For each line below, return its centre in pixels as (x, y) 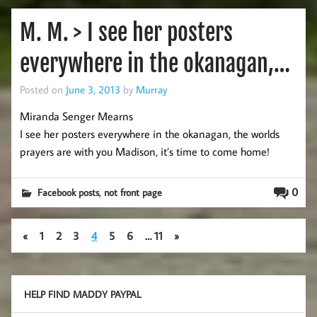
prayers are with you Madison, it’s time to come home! (145, 151)
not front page (133, 192)
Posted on (43, 89)
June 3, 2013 (93, 89)
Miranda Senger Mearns (76, 116)
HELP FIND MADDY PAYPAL (82, 294)
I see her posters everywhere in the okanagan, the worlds (150, 133)
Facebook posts (69, 192)
